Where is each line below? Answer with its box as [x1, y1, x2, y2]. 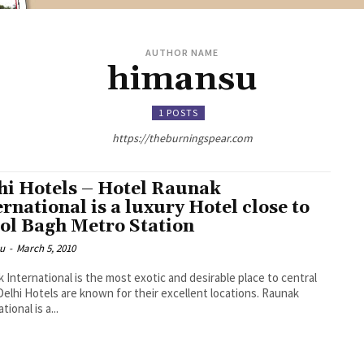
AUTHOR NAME [145, 46, 219, 59]
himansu [106, 58, 258, 102]
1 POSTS [158, 106, 198, 119]
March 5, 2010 [16, 241, 76, 256]
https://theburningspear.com [111, 131, 253, 146]
